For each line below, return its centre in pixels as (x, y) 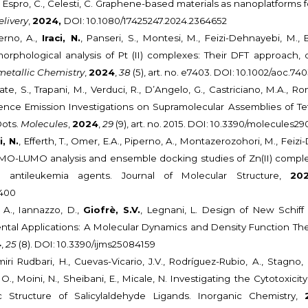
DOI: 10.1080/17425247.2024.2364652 (146, 21)
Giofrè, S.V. (112, 210)
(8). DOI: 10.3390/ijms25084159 (86, 244)
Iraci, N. (61, 38)
